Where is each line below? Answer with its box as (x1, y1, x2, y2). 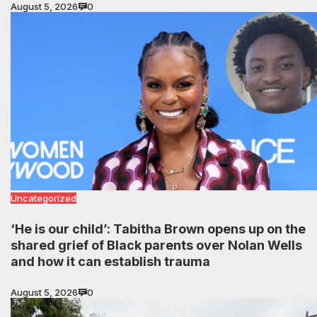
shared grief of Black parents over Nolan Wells (11, 238, 302, 253)
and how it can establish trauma (11, 254, 210, 270)
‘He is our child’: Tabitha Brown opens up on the (11, 221, 306, 237)
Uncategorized (11, 192, 76, 204)
